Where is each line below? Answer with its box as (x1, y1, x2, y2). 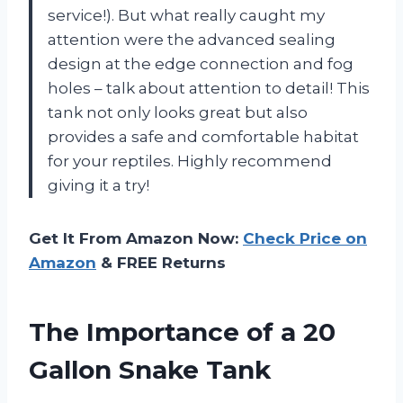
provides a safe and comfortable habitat (48, 127, 359, 146)
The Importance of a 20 (29, 316, 336, 347)
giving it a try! (48, 175, 149, 194)
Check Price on (243, 228, 367, 247)
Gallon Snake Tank (29, 354, 271, 385)
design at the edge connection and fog (48, 54, 354, 73)
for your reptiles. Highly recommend (48, 151, 332, 170)
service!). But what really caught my (48, 5, 325, 24)
